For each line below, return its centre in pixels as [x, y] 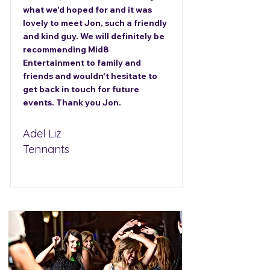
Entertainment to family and [82, 63]
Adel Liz [42, 133]
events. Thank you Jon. [72, 102]
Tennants [46, 149]
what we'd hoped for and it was [87, 10]
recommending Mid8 [66, 49]
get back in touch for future [81, 89]
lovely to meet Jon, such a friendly [95, 23]
